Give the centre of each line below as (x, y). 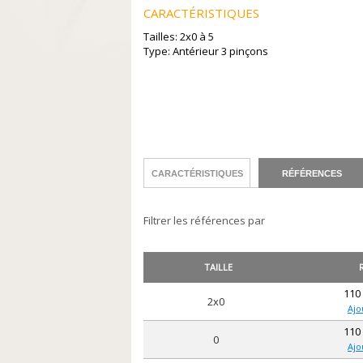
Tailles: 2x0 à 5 (179, 36)
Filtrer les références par (204, 220)
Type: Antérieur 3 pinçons (206, 51)
